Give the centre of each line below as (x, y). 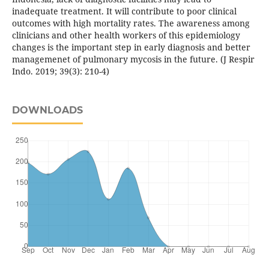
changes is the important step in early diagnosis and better (131, 47)
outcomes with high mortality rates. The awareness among (131, 23)
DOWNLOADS (47, 110)
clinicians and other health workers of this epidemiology (126, 35)
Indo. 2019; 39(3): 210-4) (60, 71)
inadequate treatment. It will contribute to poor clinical (124, 11)
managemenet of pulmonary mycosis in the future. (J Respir (133, 59)
